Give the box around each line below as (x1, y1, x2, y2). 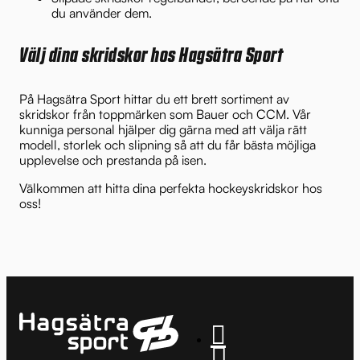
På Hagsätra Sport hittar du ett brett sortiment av (19, 90, 289, 107)
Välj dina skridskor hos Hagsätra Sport (19, 46, 283, 66)
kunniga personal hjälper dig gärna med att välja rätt (19, 121, 307, 137)
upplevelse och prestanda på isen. (19, 151, 207, 168)
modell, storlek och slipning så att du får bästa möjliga (19, 136, 316, 153)
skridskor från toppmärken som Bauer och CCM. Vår (19, 105, 311, 122)
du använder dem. (51, 4, 152, 21)
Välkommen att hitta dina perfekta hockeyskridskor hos (19, 179, 322, 196)
